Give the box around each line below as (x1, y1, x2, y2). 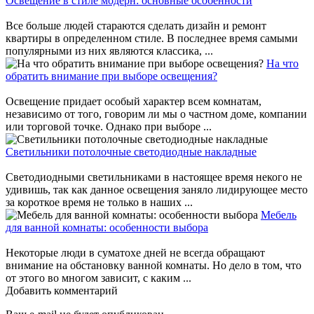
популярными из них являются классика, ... (6, 44, 213, 57)
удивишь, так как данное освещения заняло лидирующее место (6, 183, 308, 196)
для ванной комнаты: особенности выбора (6, 221, 208, 233)
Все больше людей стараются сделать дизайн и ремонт (6, 19, 266, 32)
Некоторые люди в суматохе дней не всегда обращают (6, 246, 265, 259)
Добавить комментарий (6, 284, 118, 296)
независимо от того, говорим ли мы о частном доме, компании (6, 107, 307, 120)
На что (266, 57, 299, 69)
